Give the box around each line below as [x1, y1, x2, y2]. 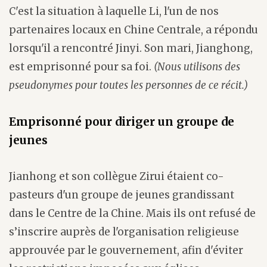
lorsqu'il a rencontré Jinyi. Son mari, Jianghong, [9, 41, 253, 55]
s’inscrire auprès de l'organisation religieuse [9, 225, 239, 238]
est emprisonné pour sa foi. [9, 60, 154, 73]
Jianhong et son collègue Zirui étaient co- [9, 169, 224, 183]
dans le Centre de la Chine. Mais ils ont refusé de [9, 206, 256, 220]
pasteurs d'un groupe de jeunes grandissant [9, 188, 234, 201]
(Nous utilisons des [154, 60, 240, 73]
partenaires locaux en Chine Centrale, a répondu [9, 23, 258, 36]
